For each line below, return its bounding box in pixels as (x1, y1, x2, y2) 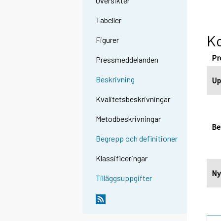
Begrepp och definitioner (96, 134, 178, 144)
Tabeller (96, 15, 122, 25)
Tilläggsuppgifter (96, 173, 152, 183)
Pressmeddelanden (96, 55, 159, 65)
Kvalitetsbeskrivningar (96, 94, 171, 104)
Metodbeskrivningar (96, 114, 161, 124)
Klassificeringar (96, 153, 148, 163)
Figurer (96, 35, 119, 45)
